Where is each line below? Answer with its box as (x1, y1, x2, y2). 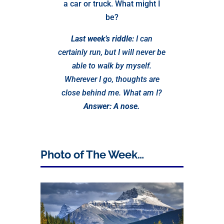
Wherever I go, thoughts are (64, 74, 159, 84)
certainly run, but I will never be (58, 47, 166, 57)
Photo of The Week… (40, 148, 144, 161)
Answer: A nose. (83, 101, 140, 111)
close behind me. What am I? (61, 88, 162, 98)
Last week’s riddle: (71, 34, 134, 44)
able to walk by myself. (72, 61, 152, 71)
